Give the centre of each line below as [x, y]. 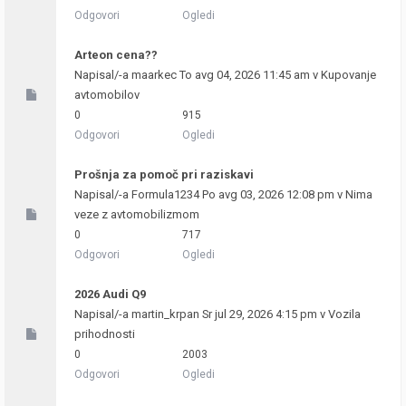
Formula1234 [165, 194]
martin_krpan [165, 314]
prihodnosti [105, 334]
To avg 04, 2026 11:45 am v [249, 75]
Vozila [344, 314]
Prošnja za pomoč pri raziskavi [164, 174]
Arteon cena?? [116, 55]
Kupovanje [348, 75]
